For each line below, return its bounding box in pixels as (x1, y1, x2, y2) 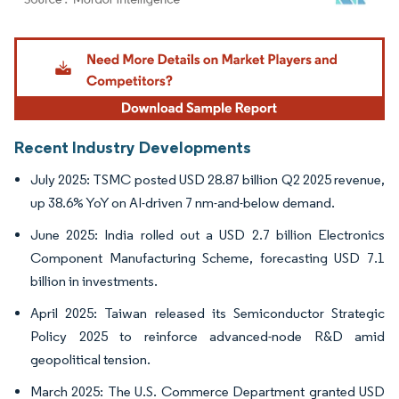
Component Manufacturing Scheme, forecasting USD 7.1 (30, 249, 385, 267)
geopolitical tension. (30, 351, 151, 369)
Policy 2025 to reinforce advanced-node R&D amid (30, 328, 385, 346)
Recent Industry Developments (14, 136, 251, 159)
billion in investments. (30, 273, 158, 290)
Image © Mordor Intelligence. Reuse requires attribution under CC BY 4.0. (22, 33, 355, 47)
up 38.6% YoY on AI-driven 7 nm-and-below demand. (30, 194, 335, 212)
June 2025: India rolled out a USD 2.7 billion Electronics (30, 226, 385, 244)
